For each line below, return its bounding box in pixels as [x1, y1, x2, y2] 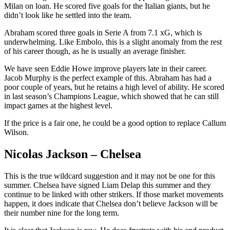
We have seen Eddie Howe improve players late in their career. [4, 64, 207, 73]
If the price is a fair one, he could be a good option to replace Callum [4, 119, 226, 128]
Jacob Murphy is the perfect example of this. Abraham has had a [4, 73, 212, 83]
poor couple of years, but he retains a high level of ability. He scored [4, 83, 224, 92]
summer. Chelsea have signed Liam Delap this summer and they [4, 181, 211, 190]
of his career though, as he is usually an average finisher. [4, 47, 186, 56]
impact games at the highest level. [4, 101, 112, 110]
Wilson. [4, 128, 29, 137]
